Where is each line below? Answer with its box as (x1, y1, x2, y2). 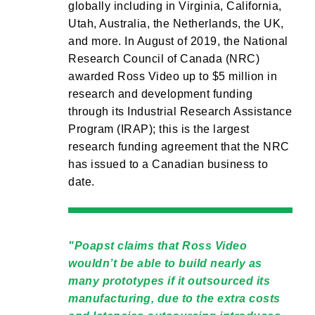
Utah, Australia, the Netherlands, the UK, (68, 18, 284, 30)
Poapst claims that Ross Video (74, 240, 247, 252)
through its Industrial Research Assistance (68, 105, 292, 117)
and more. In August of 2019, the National (68, 35, 288, 47)
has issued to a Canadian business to (68, 158, 268, 170)
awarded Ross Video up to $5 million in (68, 70, 277, 82)
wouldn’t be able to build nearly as (68, 257, 262, 269)
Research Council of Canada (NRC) (68, 53, 259, 65)
